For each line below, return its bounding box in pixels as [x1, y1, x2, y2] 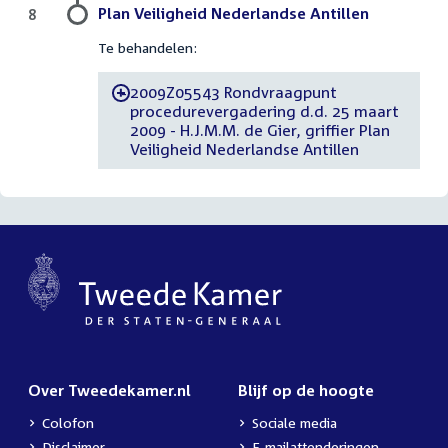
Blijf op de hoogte [238, 381, 374, 400]
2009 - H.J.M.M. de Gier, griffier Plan [129, 120, 390, 139]
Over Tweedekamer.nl [28, 381, 191, 400]
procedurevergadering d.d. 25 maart [129, 101, 399, 120]
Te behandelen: [98, 39, 197, 57]
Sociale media [252, 414, 337, 432]
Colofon [42, 414, 94, 432]
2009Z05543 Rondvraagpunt [129, 82, 337, 101]
